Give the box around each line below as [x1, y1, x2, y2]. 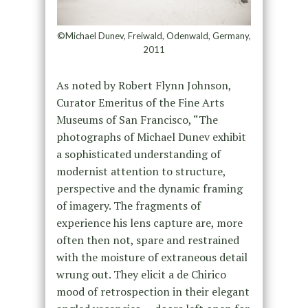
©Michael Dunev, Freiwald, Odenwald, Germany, [56, 30, 251, 42]
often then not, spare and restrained [56, 232, 239, 248]
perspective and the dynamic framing [56, 181, 243, 197]
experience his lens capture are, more [56, 215, 243, 231]
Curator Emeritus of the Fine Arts [56, 95, 224, 111]
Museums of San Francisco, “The [56, 112, 218, 128]
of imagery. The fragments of [56, 198, 201, 214]
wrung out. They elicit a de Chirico [56, 267, 226, 283]
